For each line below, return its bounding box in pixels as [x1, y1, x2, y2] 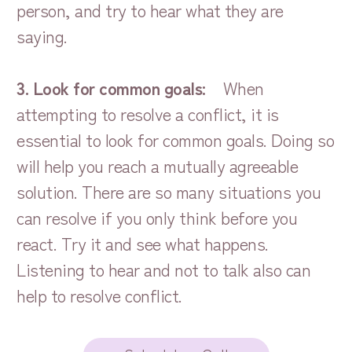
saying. [16, 22, 68, 48]
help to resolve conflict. [16, 281, 182, 307]
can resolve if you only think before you [16, 203, 298, 229]
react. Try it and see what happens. [16, 229, 269, 255]
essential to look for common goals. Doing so [16, 126, 335, 152]
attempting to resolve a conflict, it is [16, 100, 279, 126]
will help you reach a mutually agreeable [16, 152, 299, 178]
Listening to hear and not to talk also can [16, 255, 311, 281]
